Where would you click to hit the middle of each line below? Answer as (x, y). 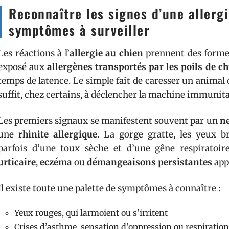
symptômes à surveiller (79, 30)
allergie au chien (106, 53)
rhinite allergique (58, 134)
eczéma (56, 162)
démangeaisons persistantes (150, 162)
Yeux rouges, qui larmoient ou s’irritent (91, 213)
